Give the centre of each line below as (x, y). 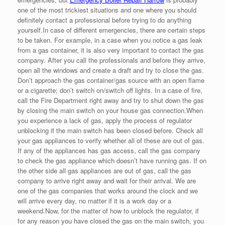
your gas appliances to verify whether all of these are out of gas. (111, 141)
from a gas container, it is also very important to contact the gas (111, 50)
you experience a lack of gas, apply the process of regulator (105, 121)
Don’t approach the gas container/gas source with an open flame (111, 80)
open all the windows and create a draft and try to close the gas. (111, 70)
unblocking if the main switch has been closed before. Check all (110, 131)
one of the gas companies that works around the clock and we (108, 191)
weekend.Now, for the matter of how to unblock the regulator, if (108, 211)
